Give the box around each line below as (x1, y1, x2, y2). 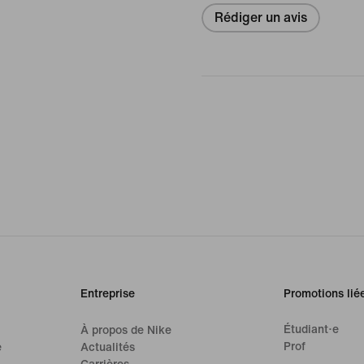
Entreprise (80, 287, 136, 300)
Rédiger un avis (214, 10, 307, 24)
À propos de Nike (80, 323, 172, 336)
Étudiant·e (283, 323, 339, 336)
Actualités (80, 340, 136, 353)
